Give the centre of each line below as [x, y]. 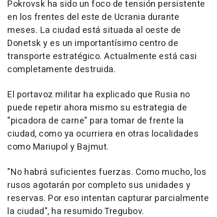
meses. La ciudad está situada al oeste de [94, 31]
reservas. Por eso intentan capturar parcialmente [108, 199]
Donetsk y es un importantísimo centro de [93, 44]
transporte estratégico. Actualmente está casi [102, 57]
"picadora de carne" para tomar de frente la [96, 121]
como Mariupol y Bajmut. [58, 147]
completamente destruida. [62, 70]
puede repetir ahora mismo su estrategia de [97, 108]
